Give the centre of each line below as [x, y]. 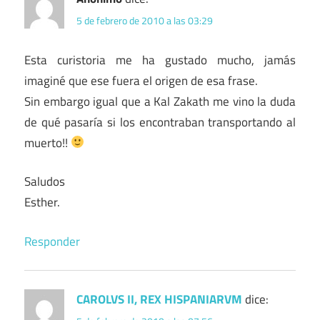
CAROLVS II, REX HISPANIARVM [159, 299]
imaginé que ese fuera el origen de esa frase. [141, 80]
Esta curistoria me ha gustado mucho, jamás [160, 60]
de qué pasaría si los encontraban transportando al [160, 122]
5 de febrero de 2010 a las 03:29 [145, 20]
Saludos [45, 182]
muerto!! [47, 142]
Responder [52, 241]
